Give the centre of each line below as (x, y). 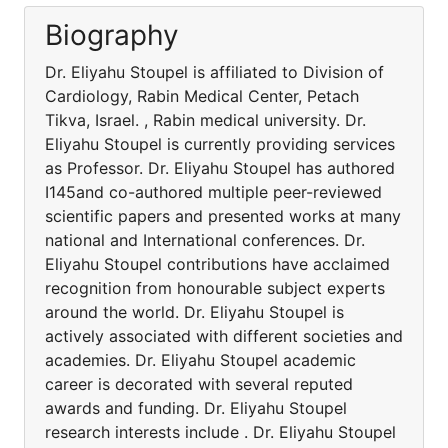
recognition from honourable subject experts (215, 288)
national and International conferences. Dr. (205, 240)
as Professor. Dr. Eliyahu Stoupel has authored (220, 168)
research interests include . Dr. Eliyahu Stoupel (220, 432)
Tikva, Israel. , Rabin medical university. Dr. (205, 120)
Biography (112, 35)
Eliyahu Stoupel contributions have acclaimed (217, 264)
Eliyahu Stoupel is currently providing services (220, 144)
